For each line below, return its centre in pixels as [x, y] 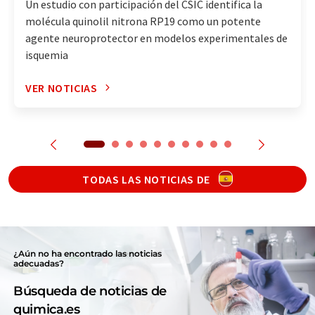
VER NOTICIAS [62, 88]
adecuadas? [39, 263]
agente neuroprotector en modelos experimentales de [156, 38]
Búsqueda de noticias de [90, 291]
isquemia [47, 54]
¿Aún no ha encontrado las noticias [88, 253]
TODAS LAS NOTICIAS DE [148, 179]
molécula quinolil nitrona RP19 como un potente [143, 21]
